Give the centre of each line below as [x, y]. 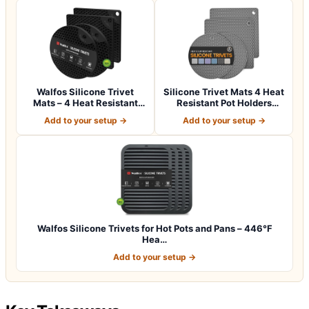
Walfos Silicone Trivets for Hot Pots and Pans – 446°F [154, 228]
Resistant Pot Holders [224, 102]
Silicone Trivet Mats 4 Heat [224, 91]
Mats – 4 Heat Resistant [85, 102]
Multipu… [224, 113]
